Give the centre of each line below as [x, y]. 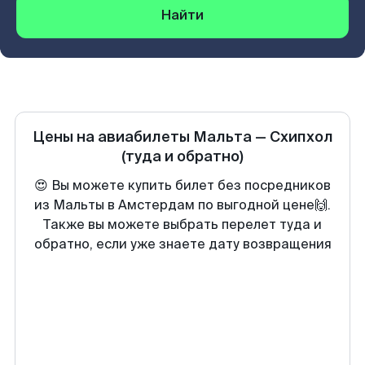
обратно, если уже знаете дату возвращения [182, 244]
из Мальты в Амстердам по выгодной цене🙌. [182, 205]
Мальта [222, 137]
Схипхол [301, 137]
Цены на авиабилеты [112, 137]
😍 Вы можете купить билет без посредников [182, 185]
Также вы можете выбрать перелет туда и [182, 224]
